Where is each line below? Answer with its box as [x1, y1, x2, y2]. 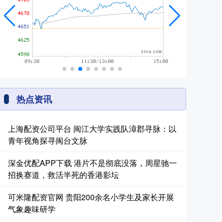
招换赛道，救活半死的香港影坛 [8, 169, 119, 180]
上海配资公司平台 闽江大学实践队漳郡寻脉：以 [8, 123, 176, 134]
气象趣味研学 [8, 203, 55, 215]
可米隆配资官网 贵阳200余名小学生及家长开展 [8, 191, 174, 203]
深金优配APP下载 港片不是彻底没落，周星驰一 [8, 157, 177, 168]
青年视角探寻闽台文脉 [8, 135, 87, 146]
